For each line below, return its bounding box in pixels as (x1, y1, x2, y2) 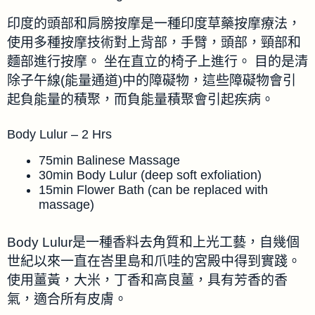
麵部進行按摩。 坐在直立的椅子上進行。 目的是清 (7, 53, 308, 69)
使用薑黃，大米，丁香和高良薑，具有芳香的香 (7, 272, 288, 288)
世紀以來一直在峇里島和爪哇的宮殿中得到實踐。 (7, 253, 301, 269)
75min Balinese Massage (39, 153, 180, 167)
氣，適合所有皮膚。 (7, 291, 127, 307)
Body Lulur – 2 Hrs (7, 127, 112, 142)
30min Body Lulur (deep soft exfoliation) (39, 167, 262, 182)
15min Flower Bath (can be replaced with (39, 182, 268, 197)
